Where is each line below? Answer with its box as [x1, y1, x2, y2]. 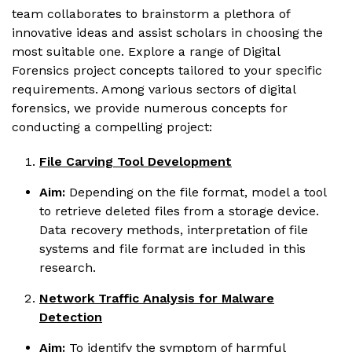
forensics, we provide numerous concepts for [12, 100, 288, 115]
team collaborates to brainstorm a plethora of [12, 5, 290, 21]
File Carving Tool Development [39, 153, 232, 169]
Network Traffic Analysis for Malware [39, 290, 274, 306]
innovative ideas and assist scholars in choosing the [12, 24, 323, 40]
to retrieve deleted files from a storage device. [39, 203, 319, 218]
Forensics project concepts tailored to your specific [12, 62, 322, 78]
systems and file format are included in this [39, 240, 306, 256]
